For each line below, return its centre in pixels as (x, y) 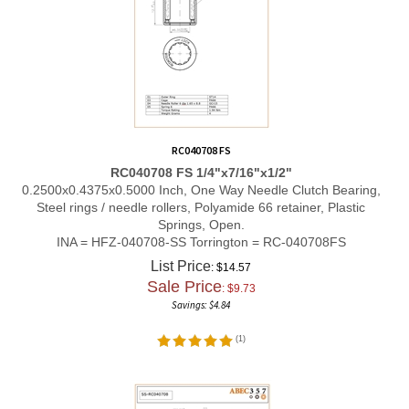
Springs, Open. (201, 214)
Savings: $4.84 (201, 295)
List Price (181, 256)
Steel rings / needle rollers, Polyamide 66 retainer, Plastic (201, 197)
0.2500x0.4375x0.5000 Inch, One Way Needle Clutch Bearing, (201, 179)
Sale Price (184, 277)
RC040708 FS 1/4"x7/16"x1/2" (201, 162)
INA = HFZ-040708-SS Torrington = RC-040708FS (201, 231)
